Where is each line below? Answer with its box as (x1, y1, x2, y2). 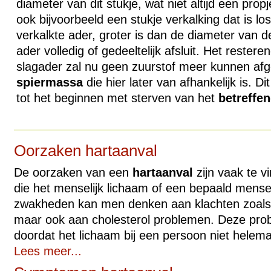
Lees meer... (13, 244, 82, 258)
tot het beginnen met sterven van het (16, 91, 218, 105)
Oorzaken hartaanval (13, 142, 157, 160)
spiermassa (16, 76, 83, 89)
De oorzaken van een (13, 166, 132, 179)
